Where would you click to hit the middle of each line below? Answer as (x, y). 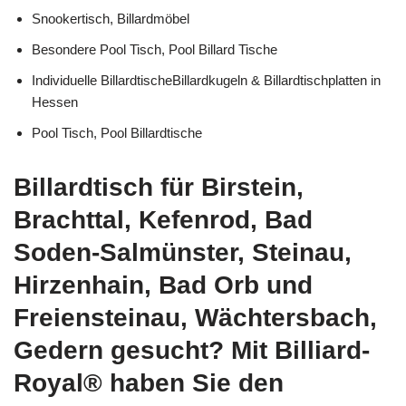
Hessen (55, 102)
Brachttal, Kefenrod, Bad (163, 220)
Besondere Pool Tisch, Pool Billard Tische (155, 50)
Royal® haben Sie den (149, 383)
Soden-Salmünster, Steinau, (183, 253)
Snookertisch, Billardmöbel (111, 19)
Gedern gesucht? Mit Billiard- (192, 351)
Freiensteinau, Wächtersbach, (195, 318)
